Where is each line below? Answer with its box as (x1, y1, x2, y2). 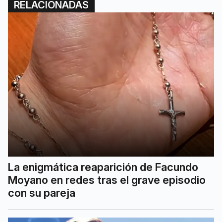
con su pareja (8, 186, 75, 200)
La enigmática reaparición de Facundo (8, 161, 198, 174)
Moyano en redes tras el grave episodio (8, 173, 206, 187)
